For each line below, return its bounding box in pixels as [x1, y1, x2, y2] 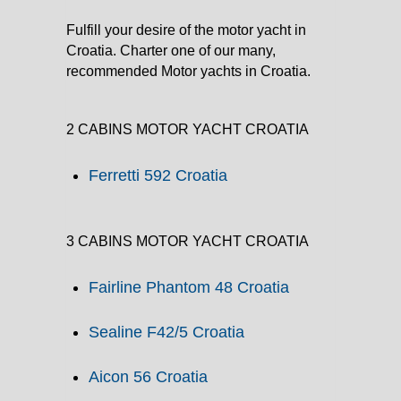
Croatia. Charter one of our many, [66, 43, 276, 59]
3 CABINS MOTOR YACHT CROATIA [66, 234, 309, 250]
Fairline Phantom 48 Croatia [89, 278, 289, 297]
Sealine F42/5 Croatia [89, 323, 244, 342]
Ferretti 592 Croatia [89, 166, 227, 185]
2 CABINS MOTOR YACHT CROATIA [66, 122, 309, 138]
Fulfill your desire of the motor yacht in [66, 22, 306, 38]
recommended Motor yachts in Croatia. [66, 64, 311, 80]
